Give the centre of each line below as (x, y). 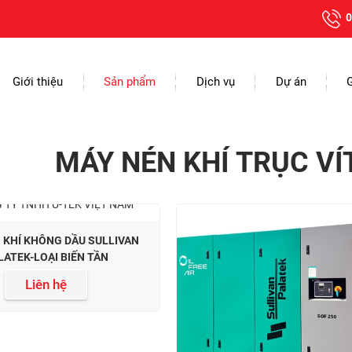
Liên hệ (46, 284)
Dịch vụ (215, 82)
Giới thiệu (38, 82)
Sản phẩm (130, 82)
